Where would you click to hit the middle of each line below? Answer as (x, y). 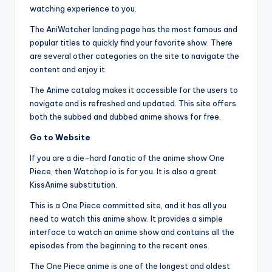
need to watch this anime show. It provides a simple (126, 219)
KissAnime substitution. (73, 185)
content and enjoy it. (68, 70)
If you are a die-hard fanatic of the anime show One (127, 158)
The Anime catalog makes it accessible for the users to (134, 90)
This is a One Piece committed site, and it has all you (128, 206)
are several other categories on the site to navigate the (134, 56)
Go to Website (60, 138)
